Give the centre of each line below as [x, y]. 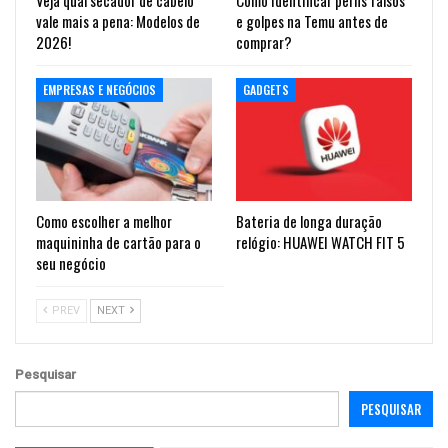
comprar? [264, 41]
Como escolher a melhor [104, 220]
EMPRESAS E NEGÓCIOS [99, 89]
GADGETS [266, 89]
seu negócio [71, 262]
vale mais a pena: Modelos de [118, 20]
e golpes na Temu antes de [312, 20]
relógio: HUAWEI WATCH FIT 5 [320, 241]
